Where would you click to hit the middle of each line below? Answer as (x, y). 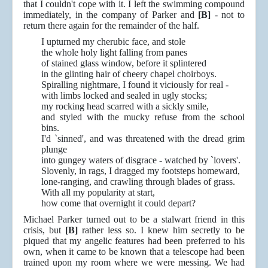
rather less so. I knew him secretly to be (161, 230)
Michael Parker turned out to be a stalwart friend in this (134, 220)
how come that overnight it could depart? (118, 203)
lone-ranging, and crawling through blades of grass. (138, 182)
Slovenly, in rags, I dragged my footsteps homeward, (141, 171)
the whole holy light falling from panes (114, 53)
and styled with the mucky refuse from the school (143, 117)
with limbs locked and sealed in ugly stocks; (124, 96)
